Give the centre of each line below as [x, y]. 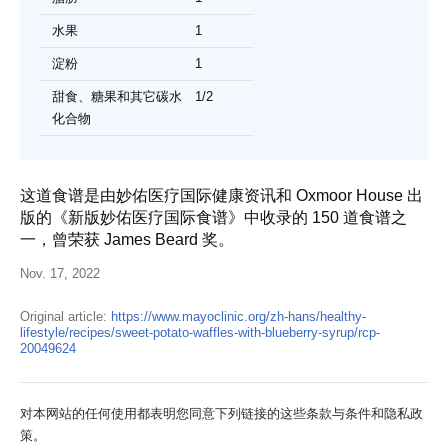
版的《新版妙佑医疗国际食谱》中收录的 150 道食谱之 [213, 217]
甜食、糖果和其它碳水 [117, 96]
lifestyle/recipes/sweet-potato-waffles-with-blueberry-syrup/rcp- [200, 332]
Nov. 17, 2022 [60, 273]
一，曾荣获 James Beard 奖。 [127, 239]
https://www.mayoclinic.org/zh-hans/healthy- [238, 316]
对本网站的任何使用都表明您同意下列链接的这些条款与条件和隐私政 [221, 413]
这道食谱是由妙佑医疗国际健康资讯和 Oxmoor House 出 [221, 195]
